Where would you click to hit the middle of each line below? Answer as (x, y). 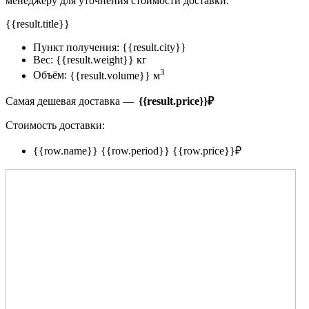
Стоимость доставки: (55, 125)
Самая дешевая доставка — (71, 101)
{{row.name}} (66, 150)
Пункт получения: (76, 48)
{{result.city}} (154, 48)
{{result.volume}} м (115, 75)
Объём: (50, 75)
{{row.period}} (135, 150)
